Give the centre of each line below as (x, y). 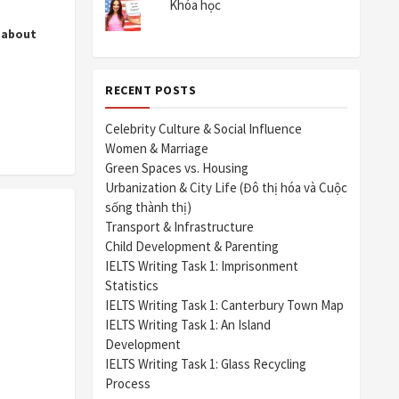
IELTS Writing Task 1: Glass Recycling (206, 364)
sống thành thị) (148, 208)
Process (128, 384)
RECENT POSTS (151, 90)
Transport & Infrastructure (179, 227)
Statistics (132, 286)
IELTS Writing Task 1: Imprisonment (202, 266)
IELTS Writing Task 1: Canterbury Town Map (224, 305)
